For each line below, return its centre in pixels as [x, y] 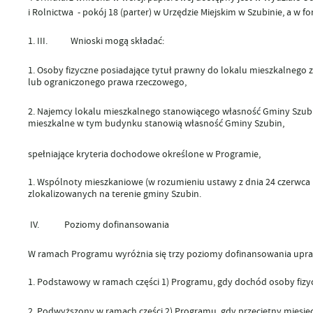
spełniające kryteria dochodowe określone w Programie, [144, 153]
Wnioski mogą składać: [117, 40]
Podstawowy [64, 281]
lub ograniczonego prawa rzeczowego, [108, 81]
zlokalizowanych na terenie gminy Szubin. [114, 193]
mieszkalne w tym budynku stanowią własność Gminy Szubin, [157, 123]
